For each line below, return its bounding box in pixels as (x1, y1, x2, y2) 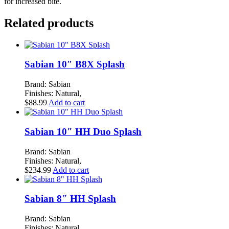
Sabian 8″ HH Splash (25, 193, 116, 204)
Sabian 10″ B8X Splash (25, 59, 125, 70)
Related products (4, 16, 94, 30)
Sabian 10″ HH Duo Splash (25, 126, 142, 137)
